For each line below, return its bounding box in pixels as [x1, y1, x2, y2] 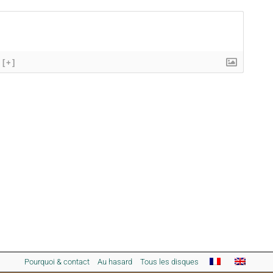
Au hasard [97, 257, 132, 267]
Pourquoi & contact [24, 257, 90, 267]
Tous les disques [140, 257, 199, 267]
